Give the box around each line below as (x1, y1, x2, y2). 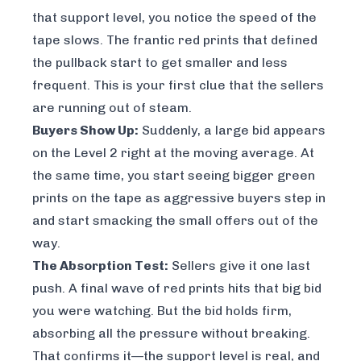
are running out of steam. (32, 99, 192, 115)
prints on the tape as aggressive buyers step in (32, 189, 326, 205)
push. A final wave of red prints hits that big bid (32, 280, 322, 296)
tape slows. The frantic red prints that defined (32, 31, 317, 48)
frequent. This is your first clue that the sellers (32, 77, 324, 93)
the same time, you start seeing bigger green (32, 167, 315, 183)
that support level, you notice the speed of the (32, 9, 317, 25)
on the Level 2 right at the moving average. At (32, 144, 314, 160)
